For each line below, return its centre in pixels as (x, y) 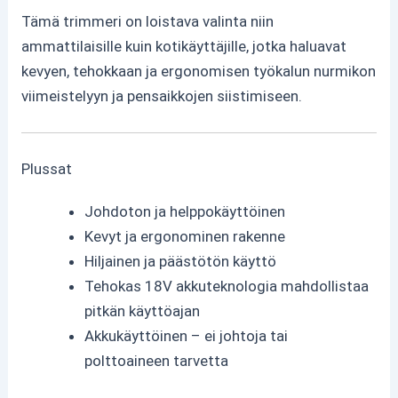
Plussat (47, 168)
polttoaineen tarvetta (157, 360)
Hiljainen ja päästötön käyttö (181, 261)
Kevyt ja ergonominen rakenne (185, 236)
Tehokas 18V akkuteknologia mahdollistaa (227, 286)
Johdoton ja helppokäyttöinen (185, 211)
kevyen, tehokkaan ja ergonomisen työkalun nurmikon (199, 72)
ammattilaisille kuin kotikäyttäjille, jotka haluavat (184, 47)
